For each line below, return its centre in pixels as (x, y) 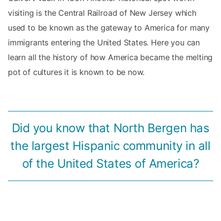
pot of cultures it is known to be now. (76, 72)
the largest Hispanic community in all (110, 146)
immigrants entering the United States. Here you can (104, 43)
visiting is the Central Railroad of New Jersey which (102, 13)
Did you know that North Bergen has (110, 128)
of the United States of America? (110, 164)
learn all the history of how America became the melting (110, 57)
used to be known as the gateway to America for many (109, 28)
